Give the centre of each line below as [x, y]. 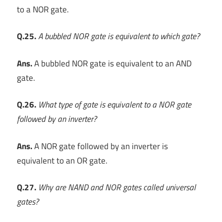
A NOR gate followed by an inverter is [100, 146]
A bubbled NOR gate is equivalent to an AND [112, 63]
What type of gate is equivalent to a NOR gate [115, 105]
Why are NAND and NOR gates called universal [117, 188]
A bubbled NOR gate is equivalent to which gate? [119, 36]
